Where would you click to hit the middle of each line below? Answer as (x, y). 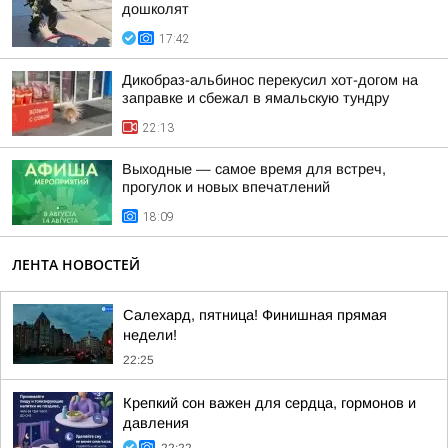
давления (156, 423)
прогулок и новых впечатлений (226, 187)
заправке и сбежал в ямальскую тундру (255, 98)
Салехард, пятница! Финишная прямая (255, 315)
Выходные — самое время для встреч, (254, 169)
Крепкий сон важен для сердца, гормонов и (269, 403)
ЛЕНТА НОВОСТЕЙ (76, 264)
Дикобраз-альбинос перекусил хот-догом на (270, 80)
